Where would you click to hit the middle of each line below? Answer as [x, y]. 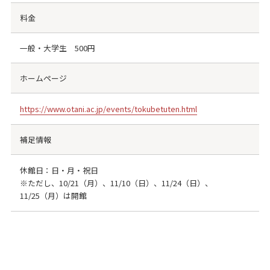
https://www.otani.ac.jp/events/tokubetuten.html [108, 109]
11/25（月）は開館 [53, 196]
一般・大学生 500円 [57, 48]
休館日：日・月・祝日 [59, 171]
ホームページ [43, 78]
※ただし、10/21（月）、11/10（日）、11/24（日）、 [116, 183]
